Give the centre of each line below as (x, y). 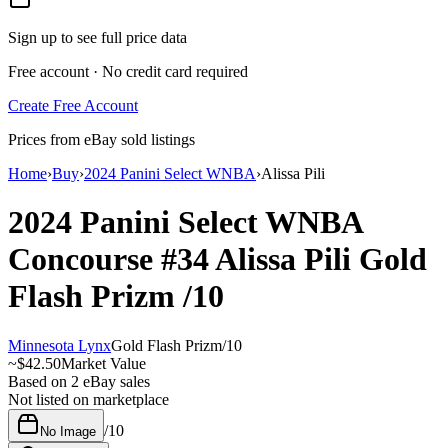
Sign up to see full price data (97, 37)
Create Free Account (73, 105)
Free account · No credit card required (128, 71)
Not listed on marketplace (88, 399)
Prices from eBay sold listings (101, 139)
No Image (68, 431)
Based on (39, 381)
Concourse (84, 259)
